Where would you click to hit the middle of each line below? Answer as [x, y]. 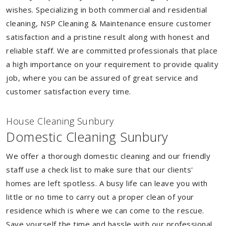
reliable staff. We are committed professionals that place [112, 50]
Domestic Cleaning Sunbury [87, 137]
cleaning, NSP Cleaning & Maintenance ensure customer [109, 23]
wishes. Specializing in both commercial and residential [107, 10]
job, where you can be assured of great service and [102, 78]
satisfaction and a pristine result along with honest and [108, 37]
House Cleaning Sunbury [60, 121]
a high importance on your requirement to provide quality [112, 64]
